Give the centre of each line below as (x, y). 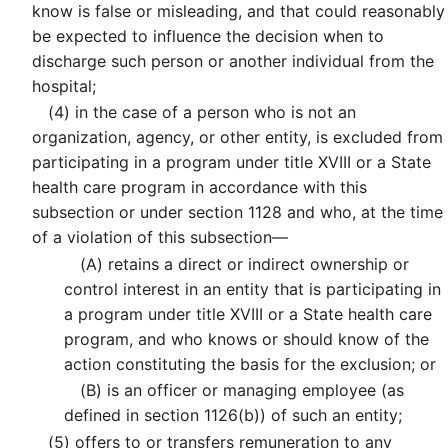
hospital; (64, 85)
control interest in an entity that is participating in (252, 288)
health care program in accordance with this (199, 187)
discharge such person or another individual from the (233, 60)
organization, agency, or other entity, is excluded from (237, 137)
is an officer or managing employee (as (253, 390)
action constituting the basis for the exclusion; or (250, 363)
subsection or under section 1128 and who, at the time (237, 212)
